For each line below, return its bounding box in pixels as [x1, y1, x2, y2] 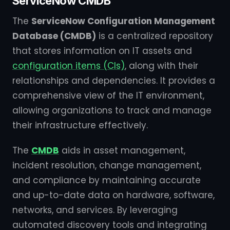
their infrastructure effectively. [12, 119, 148, 131]
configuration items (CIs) [12, 60, 125, 72]
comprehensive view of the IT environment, [12, 89, 204, 102]
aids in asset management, [59, 144, 185, 157]
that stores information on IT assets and [12, 45, 192, 57]
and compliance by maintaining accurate [12, 174, 201, 186]
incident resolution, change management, [12, 159, 201, 171]
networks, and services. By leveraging [12, 204, 178, 216]
